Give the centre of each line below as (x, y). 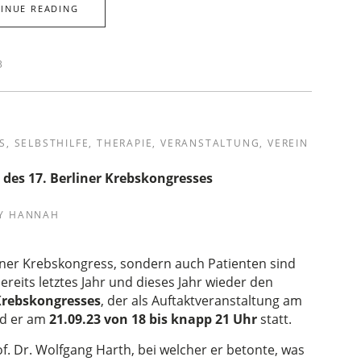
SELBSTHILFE (52, 143)
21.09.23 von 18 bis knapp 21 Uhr (155, 319)
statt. (276, 319)
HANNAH (34, 215)
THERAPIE (124, 143)
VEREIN (288, 143)
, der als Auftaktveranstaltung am (202, 301)
